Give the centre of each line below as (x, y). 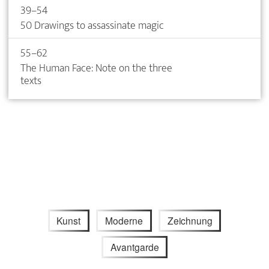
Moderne (124, 220)
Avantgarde (134, 247)
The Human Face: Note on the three (96, 68)
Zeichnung (190, 220)
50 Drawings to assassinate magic (92, 25)
